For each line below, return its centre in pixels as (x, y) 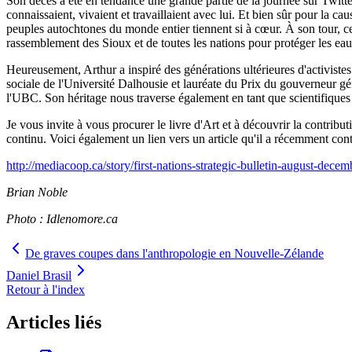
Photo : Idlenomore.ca (62, 218)
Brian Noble (37, 192)
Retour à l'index (46, 289)
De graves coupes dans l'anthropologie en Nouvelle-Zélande (174, 253)
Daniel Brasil (39, 275)
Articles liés (54, 323)
